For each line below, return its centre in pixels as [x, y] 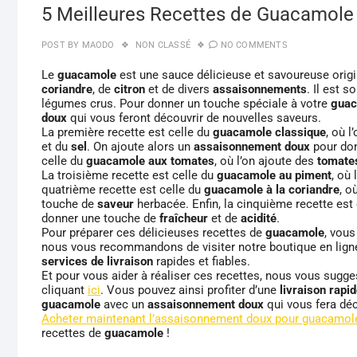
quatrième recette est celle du [123, 190]
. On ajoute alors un [140, 147]
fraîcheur [184, 219]
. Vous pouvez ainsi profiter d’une [190, 290]
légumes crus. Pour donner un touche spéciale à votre [186, 104]
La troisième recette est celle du [129, 176]
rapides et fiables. [202, 262]
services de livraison [97, 262]
